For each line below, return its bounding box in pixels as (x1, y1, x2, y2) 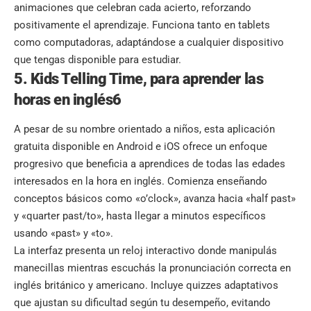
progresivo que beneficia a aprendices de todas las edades (14, 158, 285, 171)
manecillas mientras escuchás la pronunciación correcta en (14, 262, 291, 275)
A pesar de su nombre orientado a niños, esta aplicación (14, 123, 275, 136)
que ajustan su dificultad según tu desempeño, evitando (14, 296, 271, 310)
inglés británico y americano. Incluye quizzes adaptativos (14, 279, 278, 292)
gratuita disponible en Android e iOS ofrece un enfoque (14, 140, 267, 153)
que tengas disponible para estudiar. (14, 53, 181, 66)
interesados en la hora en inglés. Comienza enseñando (14, 175, 267, 188)
